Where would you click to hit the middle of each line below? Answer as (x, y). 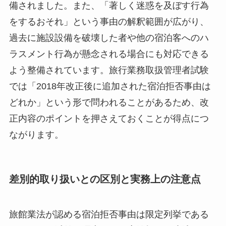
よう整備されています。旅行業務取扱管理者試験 (109, 70)
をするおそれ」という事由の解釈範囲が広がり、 (109, 22)
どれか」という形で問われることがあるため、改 (109, 103)
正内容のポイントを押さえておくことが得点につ (109, 119)
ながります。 (36, 135)
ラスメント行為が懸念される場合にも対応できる (109, 54)
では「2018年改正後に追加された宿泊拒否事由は (110, 87)
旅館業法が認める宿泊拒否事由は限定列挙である (109, 214)
